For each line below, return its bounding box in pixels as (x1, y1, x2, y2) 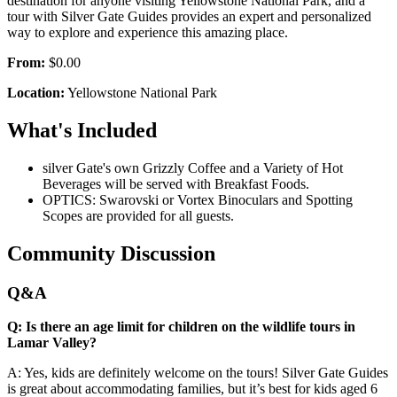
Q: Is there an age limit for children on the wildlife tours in (7, 319, 355, 335)
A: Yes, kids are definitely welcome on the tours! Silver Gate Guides (7, 365, 388, 381)
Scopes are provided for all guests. (43, 207, 234, 223)
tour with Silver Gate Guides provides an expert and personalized (7, 8, 371, 24)
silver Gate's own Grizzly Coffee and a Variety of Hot (43, 160, 343, 175)
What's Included (7, 118, 157, 142)
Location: (7, 84, 65, 100)
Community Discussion (7, 241, 215, 265)
